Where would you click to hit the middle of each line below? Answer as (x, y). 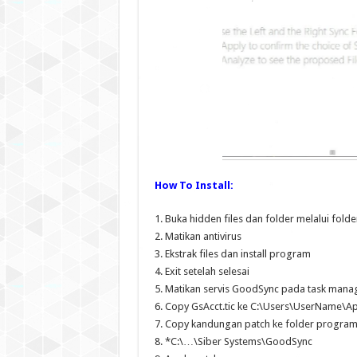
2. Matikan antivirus (198, 236)
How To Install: (194, 185)
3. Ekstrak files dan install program (232, 253)
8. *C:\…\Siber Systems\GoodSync (233, 341)
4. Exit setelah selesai (202, 271)
